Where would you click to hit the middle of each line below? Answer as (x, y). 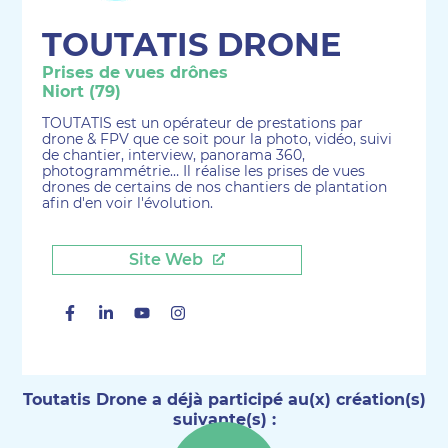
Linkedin (149, 313)
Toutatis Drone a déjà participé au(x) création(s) (224, 399)
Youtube (185, 313)
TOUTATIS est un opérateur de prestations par (203, 123)
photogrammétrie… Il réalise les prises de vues (204, 171)
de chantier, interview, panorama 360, (174, 155)
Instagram (228, 313)
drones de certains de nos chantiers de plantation (215, 187)
